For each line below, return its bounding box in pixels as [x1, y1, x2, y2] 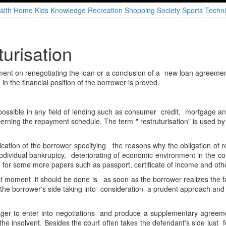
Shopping [125, 5, 155, 15]
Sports [182, 5, 203, 15]
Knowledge [50, 5, 86, 15]
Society [157, 5, 180, 15]
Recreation [88, 5, 123, 15]
